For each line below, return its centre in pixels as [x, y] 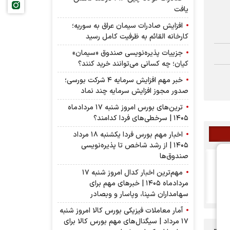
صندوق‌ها [174, 157]
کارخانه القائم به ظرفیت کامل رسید [137, 37]
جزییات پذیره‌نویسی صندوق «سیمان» [129, 53]
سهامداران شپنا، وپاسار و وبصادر [139, 195]
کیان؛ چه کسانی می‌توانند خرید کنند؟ [133, 64]
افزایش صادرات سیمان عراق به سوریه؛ [128, 26]
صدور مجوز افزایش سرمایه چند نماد [135, 91]
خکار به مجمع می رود [160, 162]
